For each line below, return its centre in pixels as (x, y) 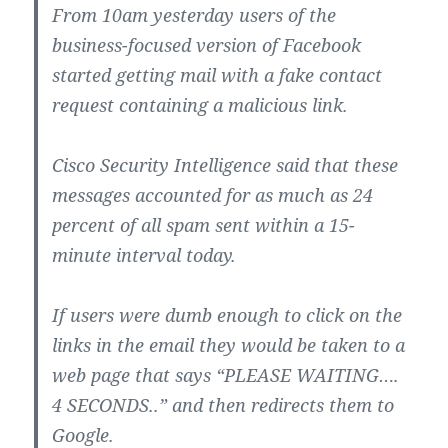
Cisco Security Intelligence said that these (225, 165)
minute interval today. (144, 255)
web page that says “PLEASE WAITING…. (226, 375)
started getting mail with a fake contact (217, 75)
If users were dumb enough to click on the (227, 315)
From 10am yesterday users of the (194, 15)
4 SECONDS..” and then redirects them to (223, 405)
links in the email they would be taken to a (229, 345)
